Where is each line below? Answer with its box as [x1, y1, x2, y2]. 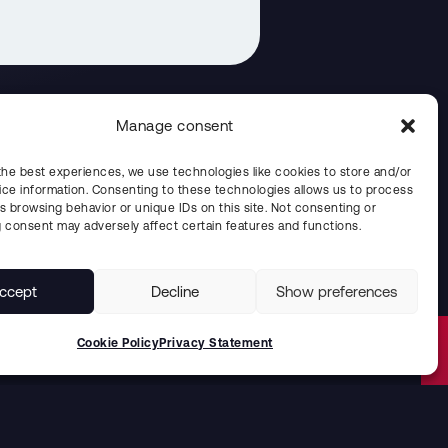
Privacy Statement [159, 336, 273, 350]
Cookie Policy [76, 336, 160, 350]
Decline [150, 282, 199, 300]
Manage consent [115, 116, 234, 134]
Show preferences [276, 282, 398, 300]
